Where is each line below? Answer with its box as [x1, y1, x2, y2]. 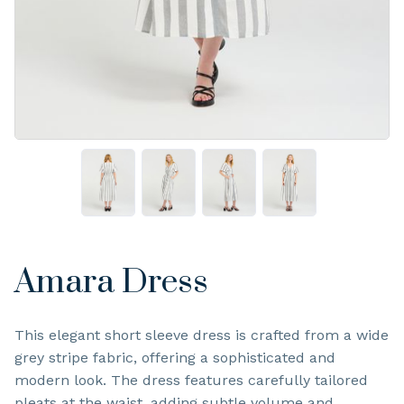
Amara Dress [14, 261, 208, 303]
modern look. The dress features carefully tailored [14, 371, 368, 389]
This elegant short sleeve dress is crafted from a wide [14, 326, 389, 344]
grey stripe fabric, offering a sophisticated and [14, 348, 335, 366]
